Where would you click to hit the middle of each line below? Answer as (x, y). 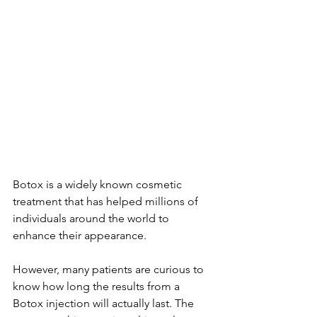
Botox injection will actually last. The (105, 303)
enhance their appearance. (80, 235)
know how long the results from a (98, 286)
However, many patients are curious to (110, 269)
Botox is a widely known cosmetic (99, 184)
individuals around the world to (92, 218)
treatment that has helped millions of (107, 201)
